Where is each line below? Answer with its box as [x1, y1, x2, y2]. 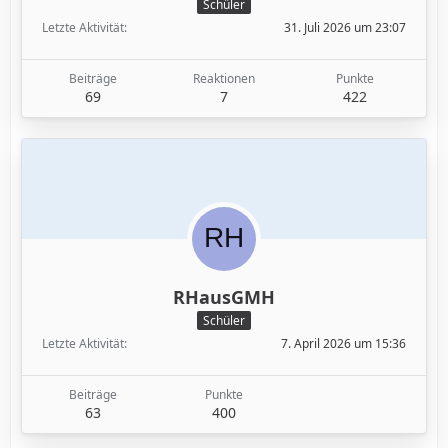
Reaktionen [192, 70, 255, 88]
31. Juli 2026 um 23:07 [284, 19, 406, 37]
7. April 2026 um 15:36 [281, 335, 406, 353]
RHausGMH [173, 285, 275, 310]
